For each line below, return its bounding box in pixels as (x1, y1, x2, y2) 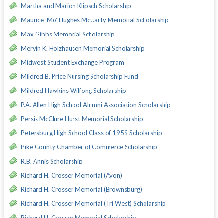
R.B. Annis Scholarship (20, 157, 83, 165)
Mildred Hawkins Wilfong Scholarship (20, 86, 126, 94)
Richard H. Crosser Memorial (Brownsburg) (20, 185, 142, 193)
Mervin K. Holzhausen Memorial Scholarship (20, 44, 145, 52)
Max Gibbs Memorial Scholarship (20, 30, 115, 38)
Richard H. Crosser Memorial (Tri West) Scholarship (20, 199, 166, 207)
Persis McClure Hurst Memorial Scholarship (20, 114, 143, 123)
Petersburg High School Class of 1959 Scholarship (20, 128, 162, 137)
